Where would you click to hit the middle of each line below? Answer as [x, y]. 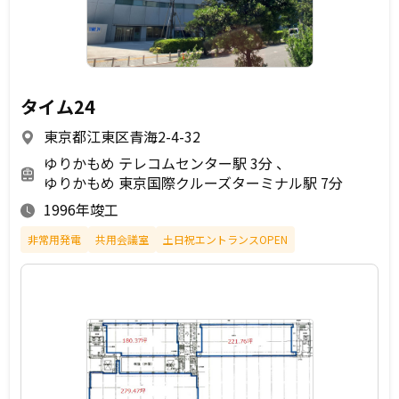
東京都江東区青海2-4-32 [122, 137]
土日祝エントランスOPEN [225, 240]
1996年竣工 [81, 210]
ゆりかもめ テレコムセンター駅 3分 [160, 163]
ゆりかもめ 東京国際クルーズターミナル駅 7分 [193, 183]
